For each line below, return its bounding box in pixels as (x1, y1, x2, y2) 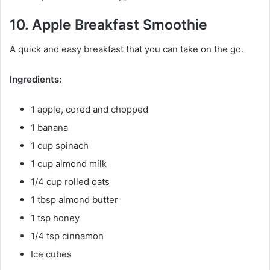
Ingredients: (10, 73, 61, 85)
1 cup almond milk (31, 157, 107, 169)
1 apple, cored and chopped (31, 103, 148, 115)
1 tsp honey (31, 212, 80, 224)
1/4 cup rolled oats (31, 175, 110, 187)
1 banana (31, 121, 68, 133)
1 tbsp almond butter (31, 193, 118, 206)
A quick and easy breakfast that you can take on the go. (10, 43, 243, 55)
